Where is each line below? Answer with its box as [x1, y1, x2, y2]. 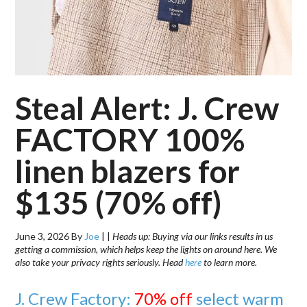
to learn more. [201, 256, 258, 268]
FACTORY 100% [15, 120, 245, 158]
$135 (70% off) [15, 183, 222, 221]
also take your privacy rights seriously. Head [15, 256, 186, 268]
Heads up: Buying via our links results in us [112, 230, 273, 242]
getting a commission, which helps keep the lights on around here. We [15, 243, 278, 255]
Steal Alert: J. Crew [15, 88, 280, 127]
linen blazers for [15, 151, 241, 190]
